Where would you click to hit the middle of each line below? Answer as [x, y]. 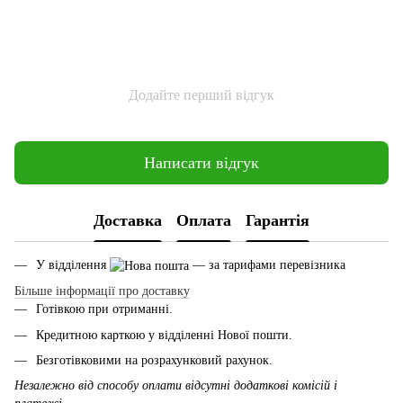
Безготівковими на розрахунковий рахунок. [154, 361]
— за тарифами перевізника [267, 265]
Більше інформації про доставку [102, 291]
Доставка [128, 220]
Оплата [204, 220]
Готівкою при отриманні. [104, 309]
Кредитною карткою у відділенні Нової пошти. [164, 335]
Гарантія [278, 220]
